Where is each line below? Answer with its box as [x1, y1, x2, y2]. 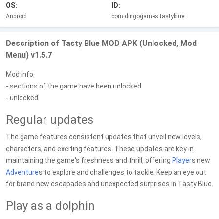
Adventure [6, 168, 39, 176]
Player [172, 156, 192, 164]
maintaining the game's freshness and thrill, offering [6, 156, 172, 164]
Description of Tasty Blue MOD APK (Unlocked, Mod [6, 39, 197, 48]
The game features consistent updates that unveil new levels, [6, 133, 202, 141]
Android [6, 13, 27, 20]
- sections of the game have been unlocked [6, 82, 141, 90]
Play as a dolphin [6, 199, 95, 213]
